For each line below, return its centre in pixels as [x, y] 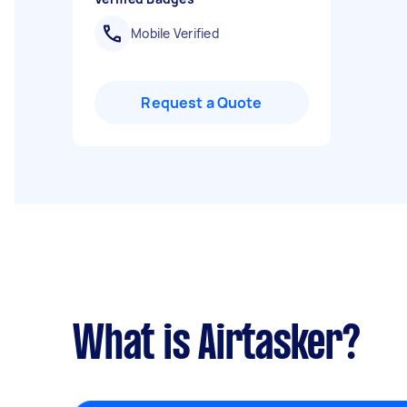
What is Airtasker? [217, 346]
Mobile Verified [175, 33]
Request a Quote [202, 103]
